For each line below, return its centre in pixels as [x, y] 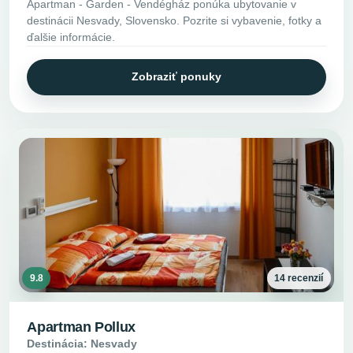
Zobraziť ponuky [176, 77]
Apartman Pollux [81, 327]
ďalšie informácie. [71, 37]
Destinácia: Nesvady [82, 344]
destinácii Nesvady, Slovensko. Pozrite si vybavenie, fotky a [175, 21]
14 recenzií [299, 279]
